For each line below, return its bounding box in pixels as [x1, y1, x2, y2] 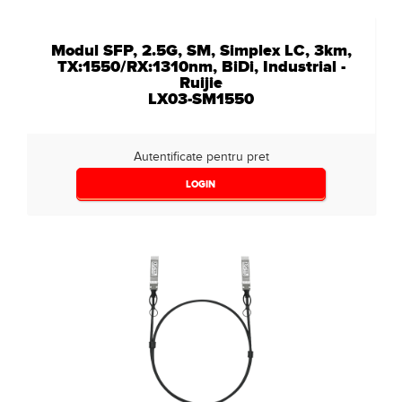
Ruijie [179, 72, 223, 93]
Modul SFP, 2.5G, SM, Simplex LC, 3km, [50, 39, 352, 61]
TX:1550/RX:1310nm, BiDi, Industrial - [57, 56, 345, 77]
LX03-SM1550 [148, 88, 254, 109]
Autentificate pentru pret [133, 149, 269, 164]
